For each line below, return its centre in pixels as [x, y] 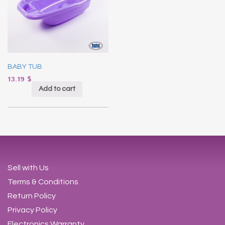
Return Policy [32, 196]
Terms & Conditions [43, 182]
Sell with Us [28, 167]
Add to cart [57, 89]
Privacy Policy [32, 210]
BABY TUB [25, 67]
